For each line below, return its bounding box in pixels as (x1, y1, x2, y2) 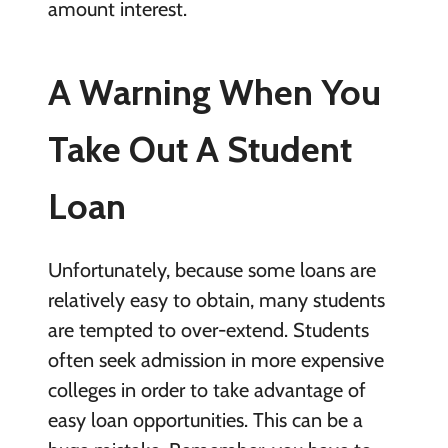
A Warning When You (47, 70, 381, 115)
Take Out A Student (47, 127, 352, 172)
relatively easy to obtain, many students (47, 288, 385, 313)
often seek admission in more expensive (47, 348, 384, 373)
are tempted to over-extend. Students (47, 318, 369, 343)
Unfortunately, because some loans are (47, 258, 376, 283)
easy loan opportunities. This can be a (47, 408, 363, 433)
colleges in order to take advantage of (47, 378, 366, 403)
